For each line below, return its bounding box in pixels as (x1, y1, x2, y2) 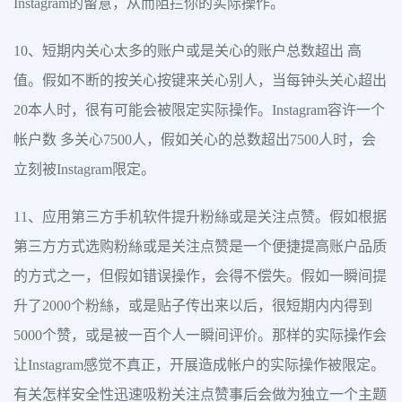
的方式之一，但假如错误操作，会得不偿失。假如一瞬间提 (13, 267, 387, 284)
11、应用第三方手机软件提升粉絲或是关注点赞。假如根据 (13, 208, 387, 224)
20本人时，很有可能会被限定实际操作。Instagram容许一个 (13, 101, 385, 118)
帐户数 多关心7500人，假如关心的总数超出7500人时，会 (13, 131, 376, 147)
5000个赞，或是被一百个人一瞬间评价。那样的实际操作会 (13, 327, 387, 343)
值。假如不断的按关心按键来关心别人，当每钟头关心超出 (13, 72, 387, 88)
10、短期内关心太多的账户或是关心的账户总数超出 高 (13, 42, 362, 58)
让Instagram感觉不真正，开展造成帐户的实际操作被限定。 (13, 356, 385, 372)
